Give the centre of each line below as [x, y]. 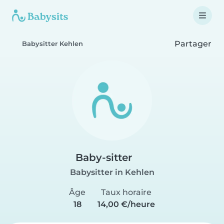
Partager [192, 43]
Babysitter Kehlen [52, 44]
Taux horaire [126, 192]
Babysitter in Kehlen [112, 172]
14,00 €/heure [126, 204]
